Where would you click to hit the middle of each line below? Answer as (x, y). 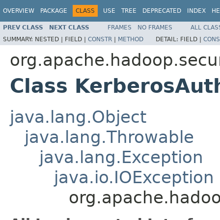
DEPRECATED (162, 11)
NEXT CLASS (69, 27)
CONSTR (100, 39)
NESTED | (50, 39)
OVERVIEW (19, 11)
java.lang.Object (78, 117)
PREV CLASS (23, 27)
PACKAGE (54, 11)
